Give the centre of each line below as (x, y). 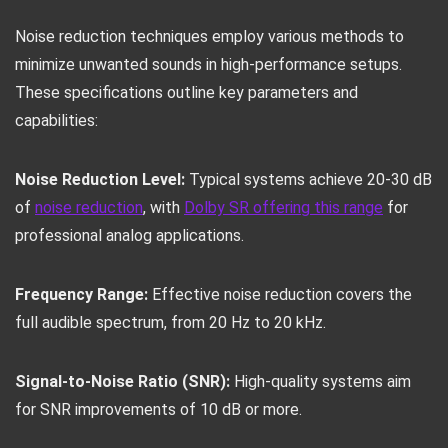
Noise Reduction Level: (100, 179)
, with (163, 207)
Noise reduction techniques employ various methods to (209, 36)
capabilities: (56, 120)
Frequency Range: (81, 294)
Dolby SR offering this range (283, 207)
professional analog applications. (129, 235)
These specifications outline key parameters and (186, 92)
